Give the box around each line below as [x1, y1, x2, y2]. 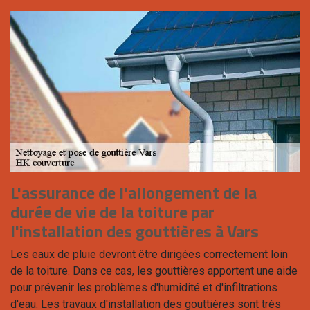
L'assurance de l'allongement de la [10, 179, 257, 205]
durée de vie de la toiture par [10, 199, 215, 224]
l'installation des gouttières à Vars [10, 218, 259, 244]
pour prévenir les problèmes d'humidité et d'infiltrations [10, 280, 277, 294]
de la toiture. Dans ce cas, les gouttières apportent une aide [10, 264, 298, 277]
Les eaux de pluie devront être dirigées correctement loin [10, 247, 288, 261]
